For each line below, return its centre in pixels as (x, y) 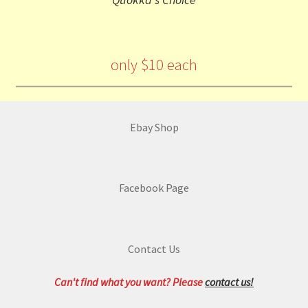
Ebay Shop (154, 127)
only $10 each (154, 64)
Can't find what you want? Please (130, 282)
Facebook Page (154, 188)
